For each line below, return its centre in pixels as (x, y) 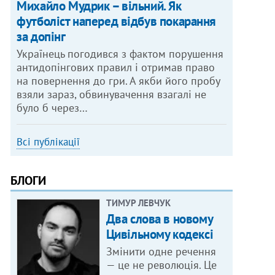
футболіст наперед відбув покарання (117, 21)
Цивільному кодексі (160, 234)
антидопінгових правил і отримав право (116, 68)
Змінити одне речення (161, 252)
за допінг (41, 37)
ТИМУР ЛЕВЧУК (138, 203)
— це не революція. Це (161, 265)
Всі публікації (48, 142)
